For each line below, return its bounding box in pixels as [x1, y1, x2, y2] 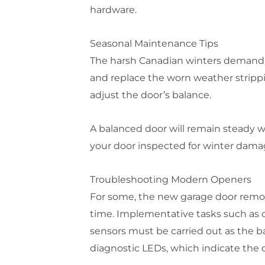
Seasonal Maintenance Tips [89, 37, 218, 49]
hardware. [89, 4, 137, 15]
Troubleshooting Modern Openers [89, 173, 251, 185]
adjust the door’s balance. [89, 89, 211, 101]
